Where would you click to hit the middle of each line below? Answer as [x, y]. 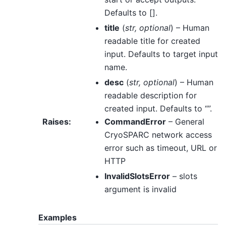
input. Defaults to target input [161, 54]
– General [185, 122]
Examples [58, 217]
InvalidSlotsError [137, 176]
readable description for [150, 95]
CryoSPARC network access [158, 135]
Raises [55, 122]
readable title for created [152, 41]
